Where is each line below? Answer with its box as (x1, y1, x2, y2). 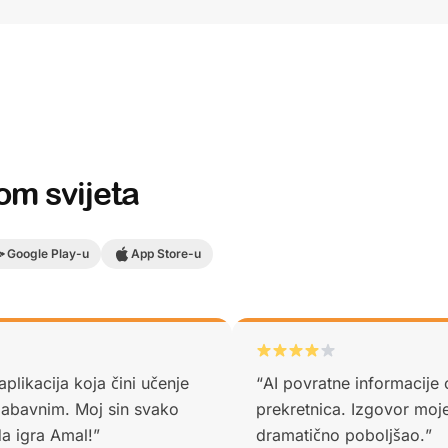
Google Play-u (7, 246, 89, 261)
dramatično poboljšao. (256, 425, 426, 445)
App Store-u (131, 246, 201, 261)
